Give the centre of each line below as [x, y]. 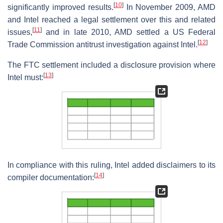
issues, [20, 32]
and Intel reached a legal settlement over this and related [111, 19]
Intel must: [25, 77]
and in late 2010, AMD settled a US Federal [129, 32]
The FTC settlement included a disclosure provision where [111, 65]
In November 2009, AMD [169, 7]
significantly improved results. [60, 7]
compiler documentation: [51, 177]
